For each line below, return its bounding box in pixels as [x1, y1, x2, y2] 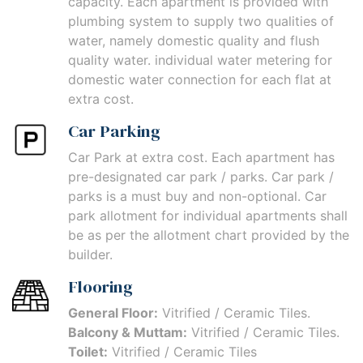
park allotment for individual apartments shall [68, 207, 348, 224]
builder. [68, 246, 113, 263]
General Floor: [68, 305, 158, 322]
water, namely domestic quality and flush [68, 32, 319, 49]
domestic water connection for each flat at [68, 71, 331, 88]
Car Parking [68, 119, 160, 143]
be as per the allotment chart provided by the [68, 227, 349, 244]
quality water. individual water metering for [68, 52, 332, 69]
